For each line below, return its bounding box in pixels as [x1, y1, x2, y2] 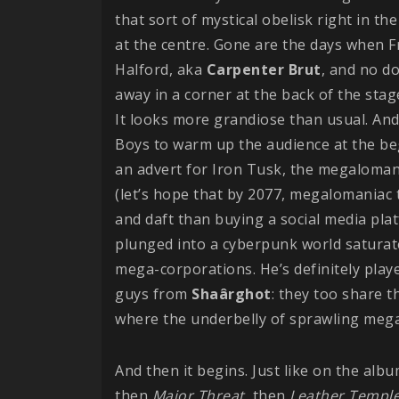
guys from [115, 283, 191, 304]
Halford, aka [115, 59, 207, 79]
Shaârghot [191, 283, 272, 304]
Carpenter [206, 59, 284, 79]
